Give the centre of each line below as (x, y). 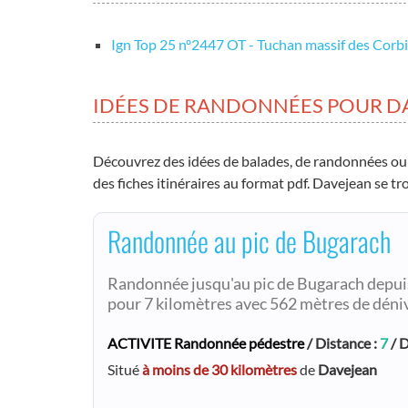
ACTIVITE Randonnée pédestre (206, 343)
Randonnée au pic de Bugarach (249, 241)
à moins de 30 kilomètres (219, 369)
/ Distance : (342, 343)
